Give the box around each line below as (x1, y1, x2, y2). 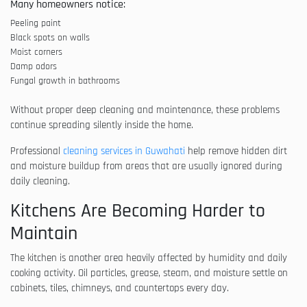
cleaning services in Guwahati (63, 144, 185, 158)
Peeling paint (10, 16, 61, 29)
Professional (10, 144, 63, 158)
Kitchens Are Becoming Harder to (10, 198, 265, 223)
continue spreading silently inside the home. (10, 118, 193, 132)
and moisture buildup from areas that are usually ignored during (10, 159, 282, 173)
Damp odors (10, 60, 57, 73)
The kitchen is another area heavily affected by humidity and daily (10, 251, 287, 265)
